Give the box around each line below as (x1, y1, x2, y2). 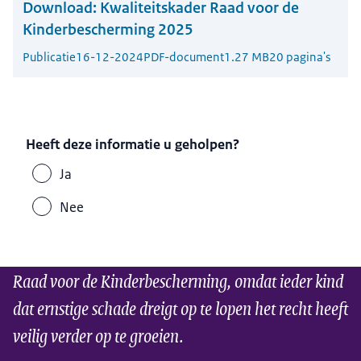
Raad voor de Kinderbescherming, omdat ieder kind (13, 266, 343, 295)
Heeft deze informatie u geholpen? (26, 135, 240, 153)
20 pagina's (269, 49, 330, 65)
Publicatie (23, 49, 76, 65)
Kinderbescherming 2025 (23, 19, 193, 40)
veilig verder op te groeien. (13, 321, 184, 350)
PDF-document (143, 49, 224, 65)
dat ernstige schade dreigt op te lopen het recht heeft (13, 293, 348, 322)
